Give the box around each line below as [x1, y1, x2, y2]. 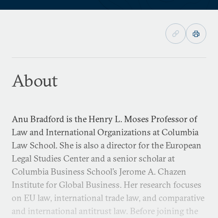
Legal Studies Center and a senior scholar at [12, 153, 175, 164]
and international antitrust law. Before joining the [12, 205, 198, 217]
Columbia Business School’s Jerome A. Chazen [12, 166, 186, 177]
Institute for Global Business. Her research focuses [12, 179, 201, 190]
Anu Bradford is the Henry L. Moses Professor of [12, 113, 197, 125]
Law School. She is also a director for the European [12, 140, 201, 151]
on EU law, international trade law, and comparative [12, 192, 204, 203]
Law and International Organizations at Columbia [12, 127, 199, 138]
